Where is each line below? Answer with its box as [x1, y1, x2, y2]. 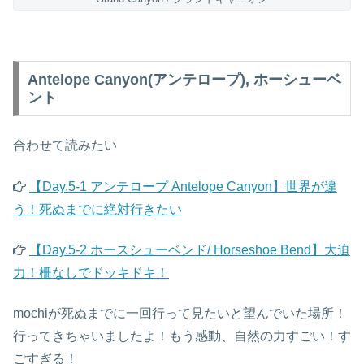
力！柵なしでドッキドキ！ [13, 266, 169, 280]
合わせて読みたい [13, 138, 117, 153]
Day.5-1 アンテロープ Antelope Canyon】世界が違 [42, 179, 337, 193]
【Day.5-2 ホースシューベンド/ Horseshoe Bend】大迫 [29, 243, 350, 258]
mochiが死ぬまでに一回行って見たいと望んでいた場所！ [13, 306, 347, 321]
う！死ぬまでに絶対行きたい [13, 201, 182, 216]
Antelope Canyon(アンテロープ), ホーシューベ [27, 71, 341, 88]
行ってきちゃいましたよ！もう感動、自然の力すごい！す [13, 329, 351, 344]
